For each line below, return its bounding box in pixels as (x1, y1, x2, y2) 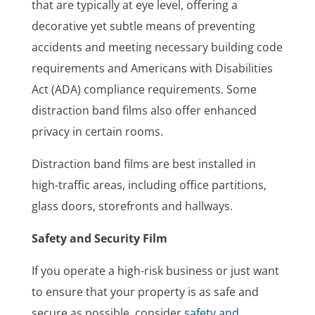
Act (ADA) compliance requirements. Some (31, 81, 257, 97)
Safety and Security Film (31, 230, 167, 246)
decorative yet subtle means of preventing (31, 18, 255, 34)
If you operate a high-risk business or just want (31, 262, 279, 278)
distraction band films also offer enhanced (31, 102, 257, 118)
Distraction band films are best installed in (31, 155, 256, 172)
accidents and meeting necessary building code (31, 39, 283, 55)
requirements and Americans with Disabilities (31, 60, 273, 76)
